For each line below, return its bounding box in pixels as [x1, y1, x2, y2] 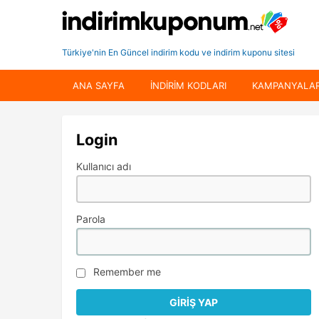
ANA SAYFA [73, 80, 125, 91]
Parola [76, 212, 105, 225]
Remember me [93, 265, 161, 278]
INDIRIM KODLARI [150, 80, 226, 91]
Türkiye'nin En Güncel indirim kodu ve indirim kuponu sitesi [62, 47, 295, 58]
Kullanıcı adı [76, 159, 131, 172]
